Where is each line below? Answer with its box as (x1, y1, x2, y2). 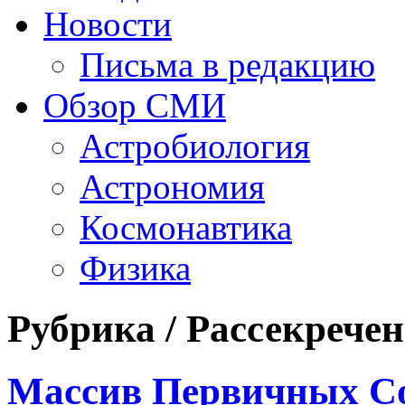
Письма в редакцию (80, 45, 375, 84)
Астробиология (80, 127, 310, 165)
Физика (80, 249, 191, 287)
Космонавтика (80, 208, 292, 247)
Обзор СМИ (43, 86, 226, 125)
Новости (43, 5, 172, 43)
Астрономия (80, 167, 265, 206)
